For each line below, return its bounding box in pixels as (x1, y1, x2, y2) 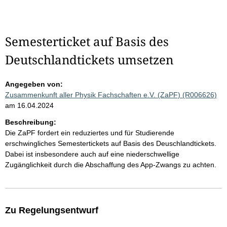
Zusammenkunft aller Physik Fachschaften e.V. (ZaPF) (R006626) (5, 91, 217, 99)
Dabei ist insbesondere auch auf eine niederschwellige (5, 150, 179, 158)
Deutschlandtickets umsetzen (5, 51, 173, 68)
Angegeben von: (5, 80, 63, 88)
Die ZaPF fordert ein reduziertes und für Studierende (5, 129, 174, 137)
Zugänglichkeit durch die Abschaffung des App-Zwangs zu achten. (5, 161, 216, 169)
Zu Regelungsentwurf (5, 205, 98, 215)
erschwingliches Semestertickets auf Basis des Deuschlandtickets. (5, 139, 216, 147)
